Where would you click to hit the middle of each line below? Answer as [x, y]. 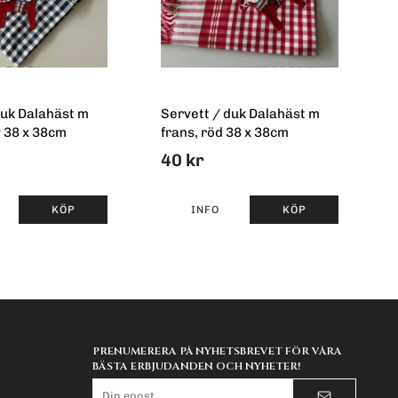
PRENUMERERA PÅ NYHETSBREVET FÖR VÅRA [217, 350]
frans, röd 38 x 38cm [225, 133]
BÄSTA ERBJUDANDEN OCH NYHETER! [196, 366]
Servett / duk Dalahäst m [240, 114]
